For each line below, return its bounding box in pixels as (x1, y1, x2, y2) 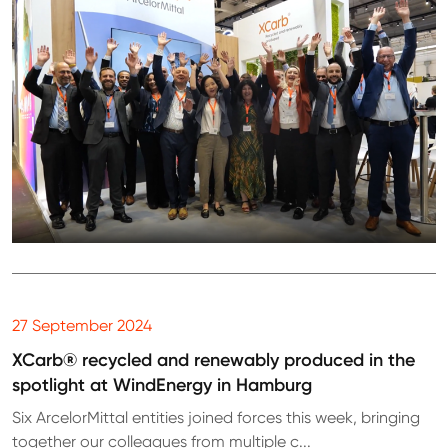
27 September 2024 (12, 315, 152, 335)
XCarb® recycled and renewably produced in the (12, 348, 415, 371)
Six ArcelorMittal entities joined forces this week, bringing (12, 407, 420, 427)
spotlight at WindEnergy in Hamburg (12, 373, 312, 396)
